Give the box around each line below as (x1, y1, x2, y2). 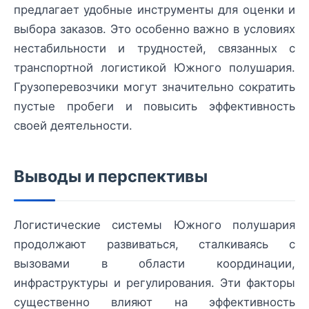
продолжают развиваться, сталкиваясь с (14, 237, 295, 252)
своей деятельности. (14, 119, 132, 133)
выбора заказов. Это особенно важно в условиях (14, 22, 295, 37)
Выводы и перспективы (14, 166, 208, 187)
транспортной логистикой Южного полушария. (14, 61, 295, 75)
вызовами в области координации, (14, 257, 295, 271)
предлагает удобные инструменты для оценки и (14, 3, 295, 17)
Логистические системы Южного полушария (14, 218, 295, 232)
